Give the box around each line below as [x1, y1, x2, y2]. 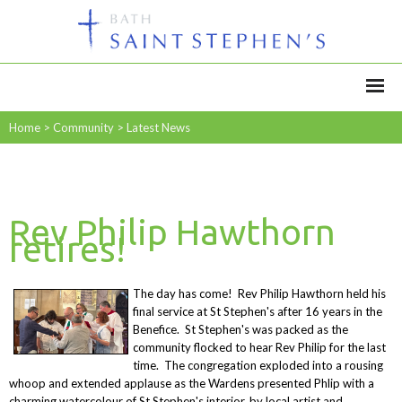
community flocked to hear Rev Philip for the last [133, 339, 387, 354]
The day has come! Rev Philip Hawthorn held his [133, 285, 387, 301]
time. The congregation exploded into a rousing [133, 357, 384, 372]
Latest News [127, 120, 190, 135]
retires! [8, 230, 126, 268]
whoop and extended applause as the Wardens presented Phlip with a [8, 375, 374, 390]
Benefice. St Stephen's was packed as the [133, 321, 349, 336]
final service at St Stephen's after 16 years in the [133, 303, 383, 319]
